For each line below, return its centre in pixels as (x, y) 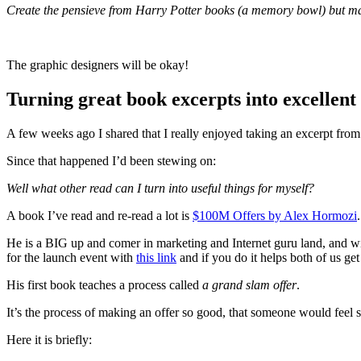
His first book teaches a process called (104, 285)
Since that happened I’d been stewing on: (111, 161)
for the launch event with (71, 258)
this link (156, 258)
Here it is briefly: (49, 340)
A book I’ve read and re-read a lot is (100, 216)
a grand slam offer (249, 285)
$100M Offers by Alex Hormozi (275, 216)
